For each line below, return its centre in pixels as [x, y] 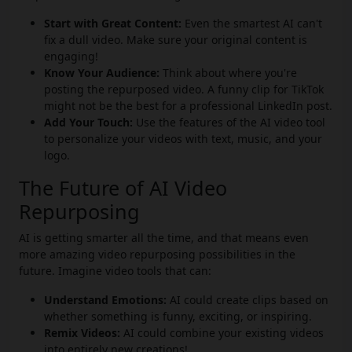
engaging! [71, 57]
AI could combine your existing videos [222, 333]
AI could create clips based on [247, 300]
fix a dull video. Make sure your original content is [176, 40]
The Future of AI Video [123, 188]
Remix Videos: [82, 333]
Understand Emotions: [105, 300]
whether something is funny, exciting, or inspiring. [178, 317]
